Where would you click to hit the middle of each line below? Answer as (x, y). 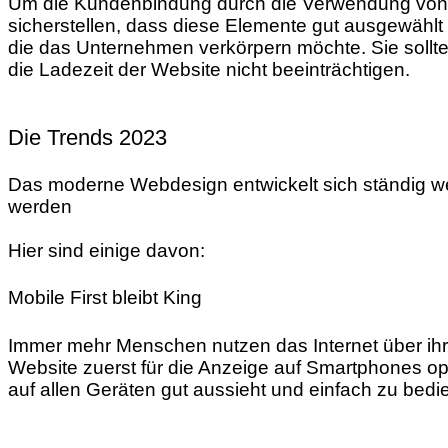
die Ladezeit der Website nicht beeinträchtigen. (209, 69)
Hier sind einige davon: (106, 250)
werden (40, 206)
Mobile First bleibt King (105, 298)
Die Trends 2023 (87, 138)
